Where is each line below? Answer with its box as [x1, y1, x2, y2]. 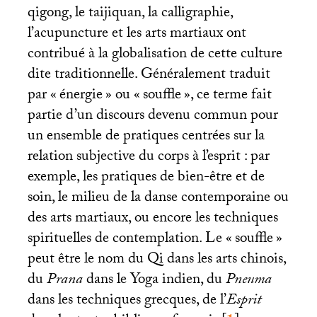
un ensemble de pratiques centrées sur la [27, 125, 265, 151]
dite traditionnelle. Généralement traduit [27, 63, 270, 89]
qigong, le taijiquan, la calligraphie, [27, 1, 233, 28]
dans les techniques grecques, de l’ [27, 289, 226, 315]
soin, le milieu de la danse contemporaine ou [27, 186, 289, 212]
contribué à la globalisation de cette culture [27, 42, 282, 69]
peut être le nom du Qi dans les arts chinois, [27, 248, 286, 274]
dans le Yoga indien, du [86, 268, 226, 294]
